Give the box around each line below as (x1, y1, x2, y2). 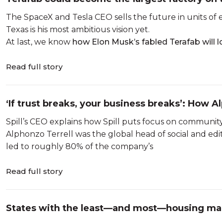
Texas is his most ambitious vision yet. (6, 25, 150, 34)
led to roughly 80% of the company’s (6, 142, 153, 151)
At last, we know (6, 37, 72, 47)
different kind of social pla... (6, 111, 140, 122)
